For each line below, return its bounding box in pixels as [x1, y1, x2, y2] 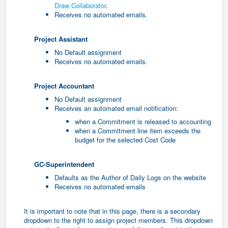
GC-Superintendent [34, 159, 94, 169]
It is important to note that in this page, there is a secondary [24, 206, 201, 216]
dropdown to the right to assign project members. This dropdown [24, 215, 213, 225]
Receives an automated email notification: [54, 103, 178, 113]
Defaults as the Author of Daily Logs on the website [54, 173, 206, 183]
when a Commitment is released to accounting [75, 117, 211, 127]
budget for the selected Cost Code [75, 135, 176, 145]
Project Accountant [34, 81, 94, 91]
